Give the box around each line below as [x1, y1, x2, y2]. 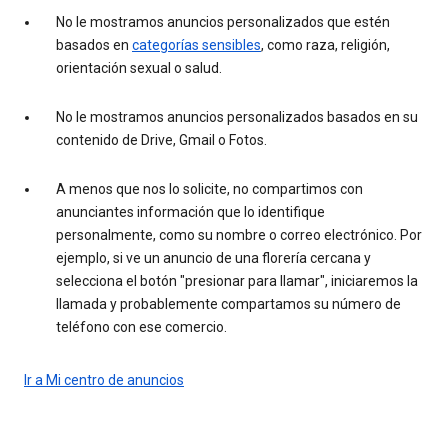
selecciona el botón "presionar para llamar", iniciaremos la [56, 272, 418, 289]
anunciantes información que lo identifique [56, 203, 325, 220]
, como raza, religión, [261, 36, 390, 53]
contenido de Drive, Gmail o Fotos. [56, 131, 267, 148]
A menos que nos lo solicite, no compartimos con [56, 180, 363, 197]
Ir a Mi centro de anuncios [24, 371, 184, 388]
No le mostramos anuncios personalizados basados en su [56, 108, 418, 125]
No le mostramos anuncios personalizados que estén [56, 13, 390, 30]
